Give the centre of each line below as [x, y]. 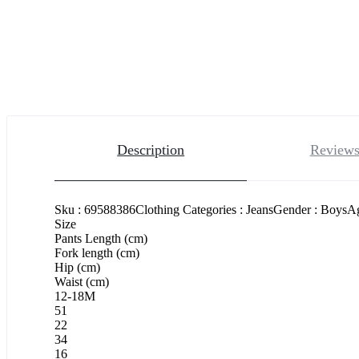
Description [151, 149]
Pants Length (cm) [101, 238]
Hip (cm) [77, 267]
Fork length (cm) [97, 252]
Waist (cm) [82, 281]
